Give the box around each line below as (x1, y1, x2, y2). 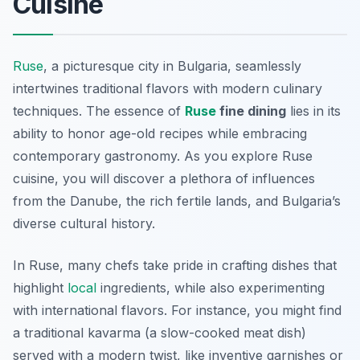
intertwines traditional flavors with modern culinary (13, 80, 322, 97)
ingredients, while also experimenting (96, 280, 325, 297)
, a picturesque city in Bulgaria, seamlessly (43, 58, 301, 75)
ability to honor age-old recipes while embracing (13, 125, 307, 142)
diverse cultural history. (13, 215, 155, 232)
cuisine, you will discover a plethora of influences (13, 170, 315, 187)
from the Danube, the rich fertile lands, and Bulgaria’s (13, 193, 341, 210)
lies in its (286, 103, 341, 120)
